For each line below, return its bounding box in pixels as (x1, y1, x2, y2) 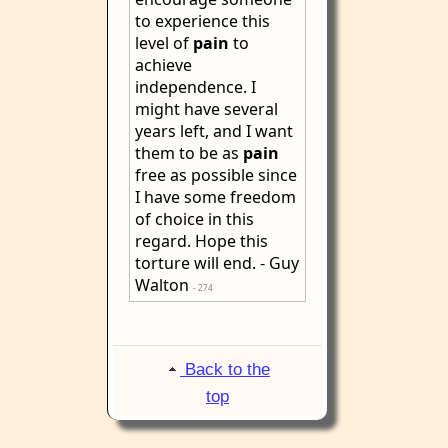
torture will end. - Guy (135, 252, 299, 274)
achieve (135, 54, 192, 76)
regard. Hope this (135, 230, 268, 252)
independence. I (135, 76, 256, 98)
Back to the (184, 360, 270, 379)
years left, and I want (135, 120, 293, 142)
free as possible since (135, 164, 297, 186)
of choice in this (135, 208, 254, 230)
